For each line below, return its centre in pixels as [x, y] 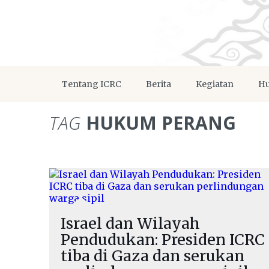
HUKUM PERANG [159, 123]
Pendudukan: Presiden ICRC [163, 240]
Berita [159, 84]
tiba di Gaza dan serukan [153, 256]
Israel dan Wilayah [130, 223]
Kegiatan [215, 84]
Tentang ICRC [92, 84]
